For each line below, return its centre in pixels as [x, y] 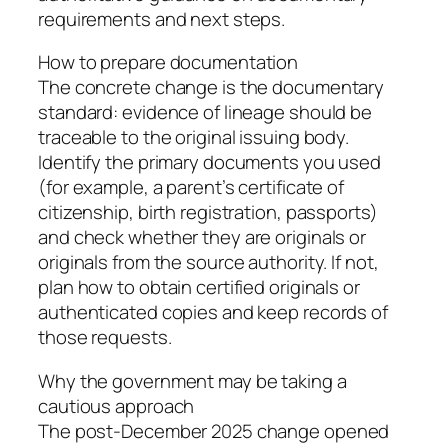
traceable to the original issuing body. [194, 137]
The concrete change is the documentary [211, 87]
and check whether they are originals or [202, 237]
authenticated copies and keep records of [213, 312]
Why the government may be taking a [192, 380]
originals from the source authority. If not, [208, 262]
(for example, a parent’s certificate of [191, 187]
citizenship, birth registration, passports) [208, 212]
